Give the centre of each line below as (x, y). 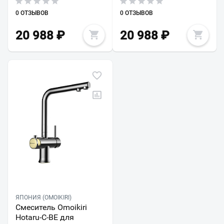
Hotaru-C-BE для (45, 217)
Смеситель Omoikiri (51, 207)
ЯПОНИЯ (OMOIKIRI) (43, 197)
